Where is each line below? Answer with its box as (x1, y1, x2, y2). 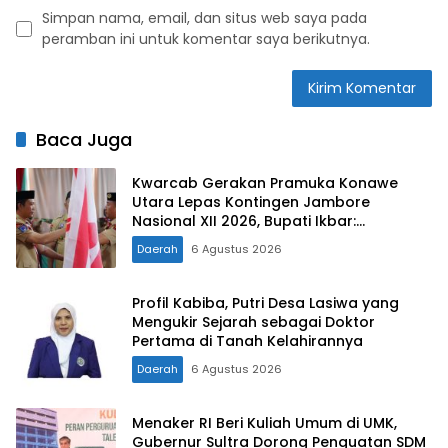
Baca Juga (36, 127, 132, 153)
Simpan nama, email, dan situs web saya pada (42, 8, 367, 29)
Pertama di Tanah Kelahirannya (132, 330, 363, 351)
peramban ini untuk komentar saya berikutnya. (42, 29, 370, 50)
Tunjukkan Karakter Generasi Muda (132, 229, 389, 250)
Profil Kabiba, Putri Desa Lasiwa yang (132, 292, 399, 313)
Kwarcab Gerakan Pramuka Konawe (132, 172, 398, 193)
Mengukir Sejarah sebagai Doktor (132, 311, 375, 332)
